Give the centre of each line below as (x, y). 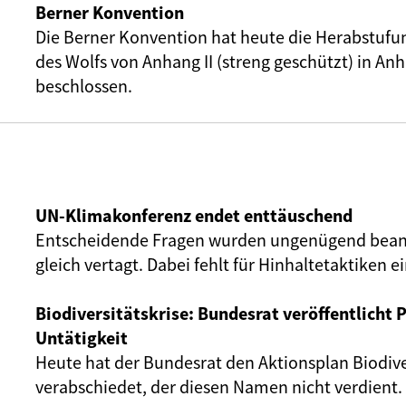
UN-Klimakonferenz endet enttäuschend (194, 215)
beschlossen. (86, 86)
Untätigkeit (82, 338)
